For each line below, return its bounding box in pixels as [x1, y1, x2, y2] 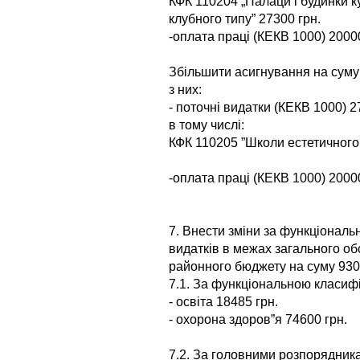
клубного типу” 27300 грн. [169, 11, 321, 26]
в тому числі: [169, 117, 244, 132]
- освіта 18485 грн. [169, 294, 278, 309]
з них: [169, 82, 202, 96]
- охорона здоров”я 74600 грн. [169, 312, 347, 326]
